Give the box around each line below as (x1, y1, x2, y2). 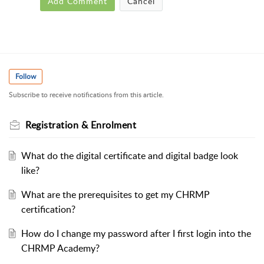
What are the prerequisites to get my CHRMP (21, 187, 210, 201)
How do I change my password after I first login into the (21, 226, 251, 240)
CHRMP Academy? (21, 241, 100, 255)
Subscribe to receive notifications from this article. (9, 89, 164, 100)
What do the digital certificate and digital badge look (21, 148, 238, 162)
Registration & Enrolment (25, 118, 136, 131)
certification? (21, 202, 75, 216)
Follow (15, 71, 36, 82)
